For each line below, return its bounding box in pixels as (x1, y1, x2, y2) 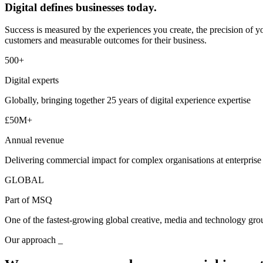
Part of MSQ (5, 195, 52, 205)
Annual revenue (5, 135, 64, 146)
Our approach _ (5, 235, 63, 245)
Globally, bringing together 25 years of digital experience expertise (5, 95, 251, 106)
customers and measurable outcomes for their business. (5, 35, 207, 46)
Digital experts (5, 75, 59, 86)
